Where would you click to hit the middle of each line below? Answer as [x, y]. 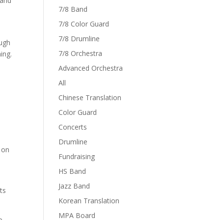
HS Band [72, 171]
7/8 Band [73, 9]
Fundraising [77, 156]
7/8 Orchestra [81, 53]
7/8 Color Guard [84, 24]
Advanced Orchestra [91, 68]
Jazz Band [74, 186]
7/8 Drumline [79, 38]
